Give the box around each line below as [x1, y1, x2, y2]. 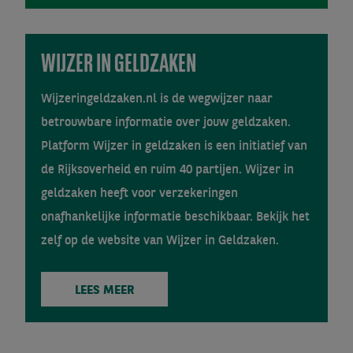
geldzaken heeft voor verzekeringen [41, 188, 238, 200]
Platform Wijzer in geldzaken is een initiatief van [41, 140, 307, 153]
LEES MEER [75, 284, 134, 297]
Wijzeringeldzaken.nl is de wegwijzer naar [41, 93, 273, 106]
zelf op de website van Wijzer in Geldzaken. [41, 235, 279, 247]
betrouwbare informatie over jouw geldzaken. [41, 117, 291, 129]
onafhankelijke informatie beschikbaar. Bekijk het [41, 211, 310, 224]
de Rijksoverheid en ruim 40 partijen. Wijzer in [41, 164, 294, 176]
